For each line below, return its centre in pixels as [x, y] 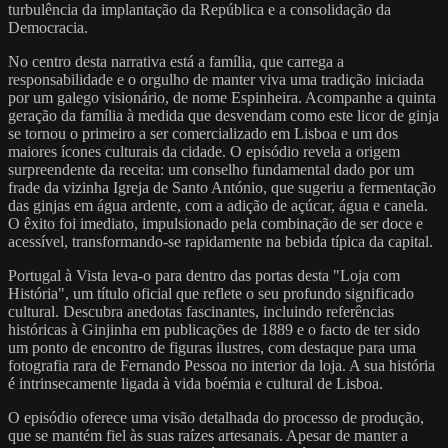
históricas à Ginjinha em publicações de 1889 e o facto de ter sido [214, 329]
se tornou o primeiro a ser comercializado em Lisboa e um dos [203, 133]
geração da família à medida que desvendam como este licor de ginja [223, 115]
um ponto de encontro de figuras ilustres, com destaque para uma [212, 347]
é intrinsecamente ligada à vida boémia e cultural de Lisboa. [195, 383]
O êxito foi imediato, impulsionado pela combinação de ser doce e [215, 223]
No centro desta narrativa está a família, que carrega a [176, 61]
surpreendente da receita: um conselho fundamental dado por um [211, 169]
